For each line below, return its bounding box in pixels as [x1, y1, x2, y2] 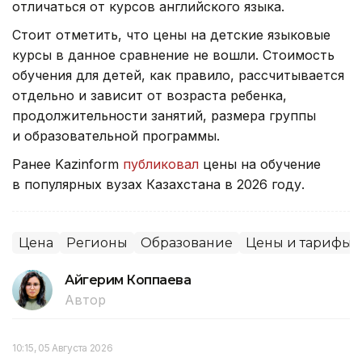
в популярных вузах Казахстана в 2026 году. [12, 175, 309, 192]
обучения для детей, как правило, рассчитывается [12, 66, 344, 83]
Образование [141, 234, 233, 250]
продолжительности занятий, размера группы [12, 107, 316, 124]
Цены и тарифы [246, 234, 352, 250]
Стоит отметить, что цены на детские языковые [12, 26, 330, 43]
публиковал [123, 155, 199, 172]
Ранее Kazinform [12, 155, 123, 172]
